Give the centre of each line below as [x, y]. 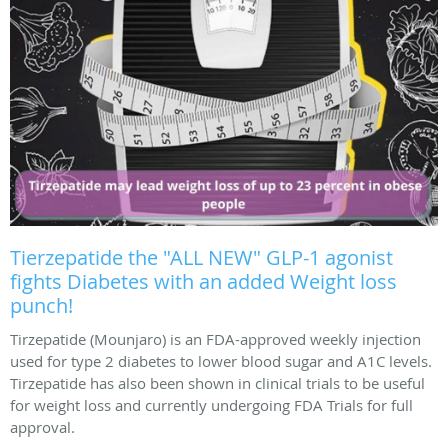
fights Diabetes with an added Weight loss [203, 282]
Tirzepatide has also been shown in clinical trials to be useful [217, 383]
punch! [41, 306]
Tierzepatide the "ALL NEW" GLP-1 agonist [201, 258]
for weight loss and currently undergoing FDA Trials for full [211, 405]
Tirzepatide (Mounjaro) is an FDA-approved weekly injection [215, 339]
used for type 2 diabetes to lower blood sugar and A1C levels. [221, 361]
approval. [42, 427]
